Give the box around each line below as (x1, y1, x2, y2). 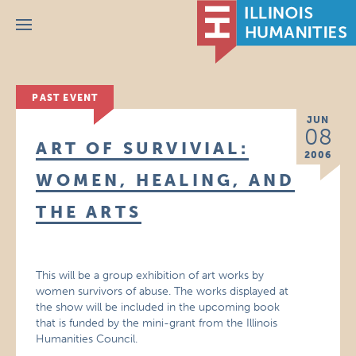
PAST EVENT (32, 92, 99, 103)
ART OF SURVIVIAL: (36, 138, 249, 158)
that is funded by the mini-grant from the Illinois (36, 316, 278, 330)
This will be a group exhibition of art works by (36, 269, 265, 282)
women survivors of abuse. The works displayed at (36, 284, 289, 298)
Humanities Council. (36, 332, 138, 346)
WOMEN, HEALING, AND (36, 170, 296, 190)
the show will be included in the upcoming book (36, 300, 281, 314)
